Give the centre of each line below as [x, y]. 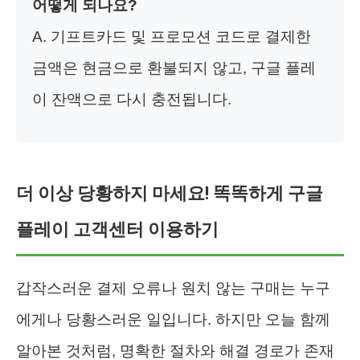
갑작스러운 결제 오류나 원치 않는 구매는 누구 [173, 288]
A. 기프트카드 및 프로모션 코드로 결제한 [172, 36]
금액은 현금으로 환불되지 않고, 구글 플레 [174, 67]
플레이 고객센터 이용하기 [117, 229]
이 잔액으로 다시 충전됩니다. [132, 99]
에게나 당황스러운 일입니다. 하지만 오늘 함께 [173, 319]
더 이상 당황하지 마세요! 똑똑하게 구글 [170, 193]
